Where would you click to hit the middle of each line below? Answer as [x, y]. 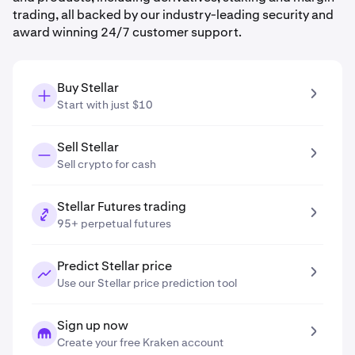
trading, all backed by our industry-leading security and [173, 15]
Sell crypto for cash [107, 164]
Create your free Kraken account [141, 342]
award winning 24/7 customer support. [127, 32]
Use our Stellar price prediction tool [147, 283]
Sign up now [93, 325]
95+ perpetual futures [114, 223]
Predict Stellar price [115, 266]
